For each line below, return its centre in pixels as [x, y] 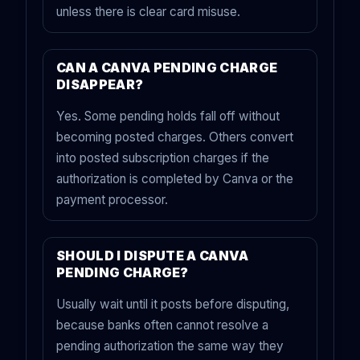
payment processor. [112, 200]
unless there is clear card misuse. [148, 12]
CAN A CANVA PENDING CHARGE [167, 68]
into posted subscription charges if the [163, 158]
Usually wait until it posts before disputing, [173, 305]
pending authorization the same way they [170, 346]
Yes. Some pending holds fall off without [168, 117]
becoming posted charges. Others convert [175, 137]
